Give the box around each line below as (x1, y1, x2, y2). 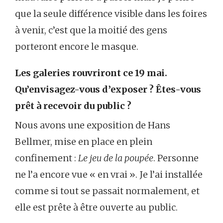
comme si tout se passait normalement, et (15, 185, 200, 197)
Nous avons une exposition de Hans (15, 119, 170, 131)
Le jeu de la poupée (78, 152, 153, 164)
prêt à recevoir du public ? (15, 100, 131, 111)
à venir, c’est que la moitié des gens (15, 24, 167, 36)
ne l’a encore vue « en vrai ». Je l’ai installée (15, 168, 203, 180)
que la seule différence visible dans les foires (15, 7, 207, 19)
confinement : (15, 152, 78, 164)
